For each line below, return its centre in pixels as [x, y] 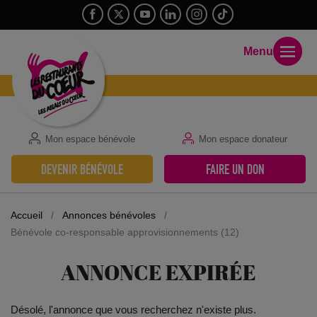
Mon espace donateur [243, 139]
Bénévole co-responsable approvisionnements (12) [125, 232]
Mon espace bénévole [90, 139]
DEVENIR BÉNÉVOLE [82, 169]
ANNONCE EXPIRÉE [158, 272]
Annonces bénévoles [109, 215]
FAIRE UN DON [235, 169]
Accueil [26, 215]
